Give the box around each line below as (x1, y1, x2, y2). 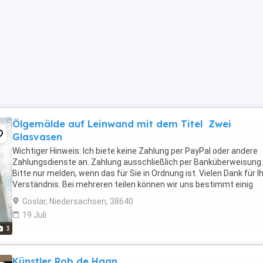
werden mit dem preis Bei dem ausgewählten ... (12, 191, 190, 200)
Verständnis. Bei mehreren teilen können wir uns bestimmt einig (12, 180, 253, 189)
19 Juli (22, 210, 46, 220)
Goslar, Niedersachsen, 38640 (22, 197, 133, 206)
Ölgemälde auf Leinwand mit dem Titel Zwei (12, 118, 231, 130)
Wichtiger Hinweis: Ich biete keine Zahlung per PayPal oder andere (12, 146, 258, 156)
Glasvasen (12, 131, 62, 143)
